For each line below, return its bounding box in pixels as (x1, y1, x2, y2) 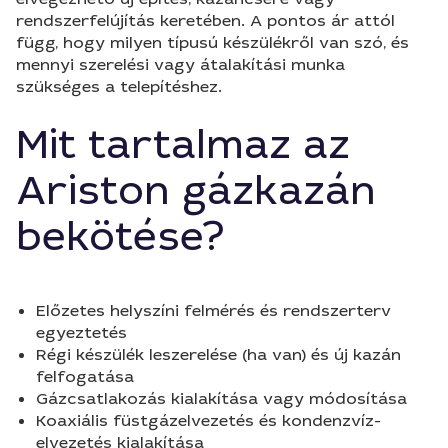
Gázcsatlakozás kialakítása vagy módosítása (36, 388, 407, 409)
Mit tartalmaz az (16, 119, 350, 171)
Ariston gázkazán (16, 165, 376, 217)
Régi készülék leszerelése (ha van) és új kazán (36, 344, 401, 365)
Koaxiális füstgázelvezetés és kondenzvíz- (36, 410, 381, 431)
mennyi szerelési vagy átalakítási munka (16, 54, 345, 75)
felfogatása (36, 366, 134, 387)
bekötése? (16, 211, 225, 263)
